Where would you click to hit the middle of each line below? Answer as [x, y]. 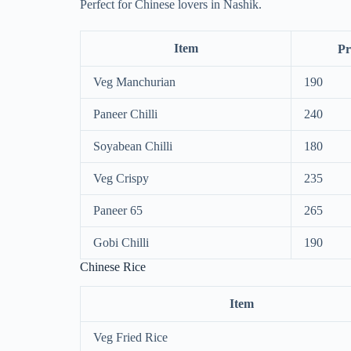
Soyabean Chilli [133, 147]
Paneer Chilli [125, 114]
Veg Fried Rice [130, 337]
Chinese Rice [113, 267]
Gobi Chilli [121, 243]
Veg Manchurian [134, 82]
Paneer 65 [118, 211]
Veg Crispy [121, 179]
